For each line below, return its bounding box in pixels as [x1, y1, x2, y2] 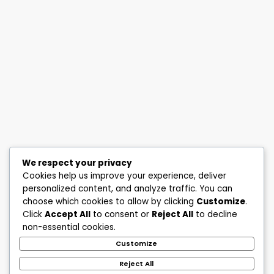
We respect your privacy [22, 157, 132, 169]
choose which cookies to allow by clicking [23, 196, 196, 208]
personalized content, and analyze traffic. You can [23, 183, 232, 195]
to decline [193, 209, 237, 221]
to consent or [91, 209, 152, 221]
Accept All [45, 209, 91, 221]
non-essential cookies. [23, 221, 116, 234]
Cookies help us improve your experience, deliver [23, 170, 226, 182]
